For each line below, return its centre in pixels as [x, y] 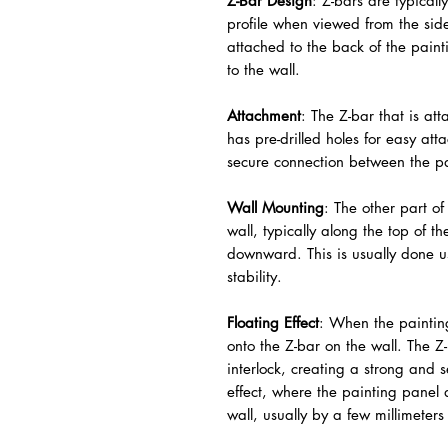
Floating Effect [273, 322]
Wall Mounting [275, 207]
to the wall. [263, 69]
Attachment [264, 115]
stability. [254, 276]
